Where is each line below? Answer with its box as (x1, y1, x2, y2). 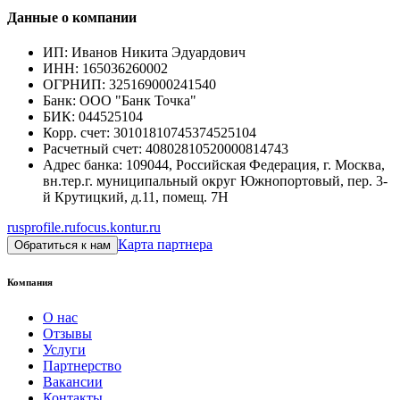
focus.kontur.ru (76, 220, 161, 236)
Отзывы (43, 326, 92, 342)
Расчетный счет (43, 141, 138, 157)
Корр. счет (43, 125, 106, 141)
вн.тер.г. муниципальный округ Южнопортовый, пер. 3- (43, 173, 387, 189)
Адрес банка (43, 157, 119, 173)
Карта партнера (118, 237, 212, 253)
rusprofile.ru (7, 220, 76, 236)
